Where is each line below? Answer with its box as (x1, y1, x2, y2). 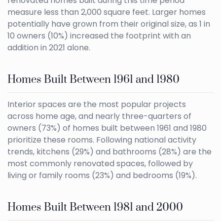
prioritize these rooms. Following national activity (7, 134, 196, 146)
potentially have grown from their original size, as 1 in (7, 18, 210, 30)
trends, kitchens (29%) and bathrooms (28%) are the (7, 146, 212, 158)
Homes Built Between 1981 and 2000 (7, 201, 183, 215)
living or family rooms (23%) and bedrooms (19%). (7, 170, 197, 182)
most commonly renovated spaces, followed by (7, 158, 193, 170)
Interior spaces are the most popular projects (7, 99, 186, 110)
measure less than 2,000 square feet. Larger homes (7, 6, 206, 18)
